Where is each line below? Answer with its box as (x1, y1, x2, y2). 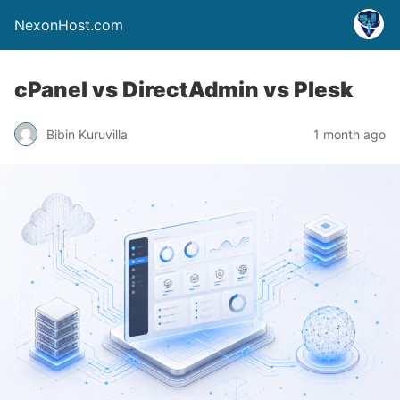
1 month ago (313, 126, 386, 142)
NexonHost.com (14, 16, 123, 34)
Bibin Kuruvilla (46, 126, 128, 142)
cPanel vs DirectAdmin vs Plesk (14, 77, 354, 103)
